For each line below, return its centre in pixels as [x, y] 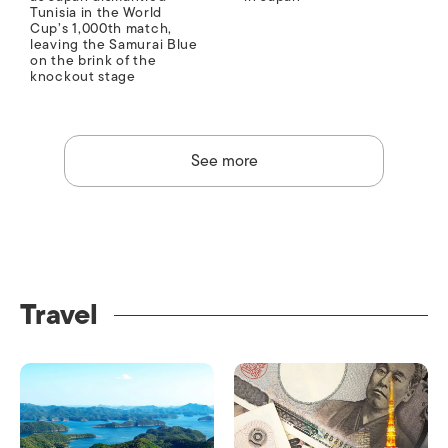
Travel [59, 315]
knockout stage [83, 77]
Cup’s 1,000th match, [101, 29]
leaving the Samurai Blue [114, 45]
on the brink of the [93, 61]
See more [224, 161]
